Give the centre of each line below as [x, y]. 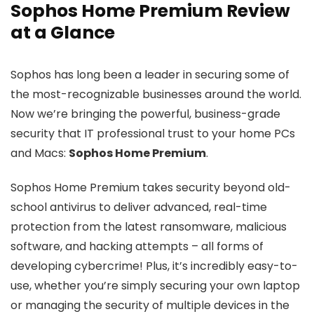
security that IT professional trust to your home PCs [153, 134]
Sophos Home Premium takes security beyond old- [151, 188]
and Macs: [40, 153]
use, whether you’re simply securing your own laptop [155, 286]
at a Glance [63, 33]
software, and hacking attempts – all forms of [137, 247]
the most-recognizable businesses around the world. [156, 95]
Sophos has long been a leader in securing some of [150, 75]
